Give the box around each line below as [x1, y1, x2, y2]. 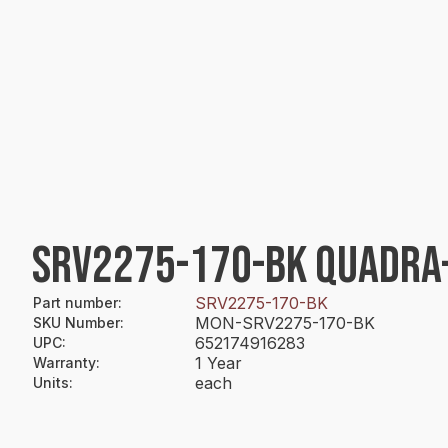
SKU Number [33, 314, 120, 331]
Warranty [33, 354, 96, 371]
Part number [33, 294, 118, 311]
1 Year [195, 353, 242, 373]
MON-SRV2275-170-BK [195, 313, 375, 333]
